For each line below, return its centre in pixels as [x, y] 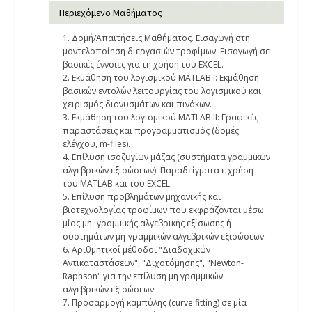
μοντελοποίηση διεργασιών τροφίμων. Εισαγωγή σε [166, 51]
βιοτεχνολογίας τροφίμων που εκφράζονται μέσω [163, 210]
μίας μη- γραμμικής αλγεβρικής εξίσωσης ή [147, 223]
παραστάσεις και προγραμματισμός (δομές [151, 131]
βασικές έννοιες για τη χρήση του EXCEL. [143, 64]
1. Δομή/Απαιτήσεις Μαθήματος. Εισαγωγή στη [156, 38]
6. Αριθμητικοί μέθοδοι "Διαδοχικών [136, 250]
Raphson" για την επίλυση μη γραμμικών [143, 276]
